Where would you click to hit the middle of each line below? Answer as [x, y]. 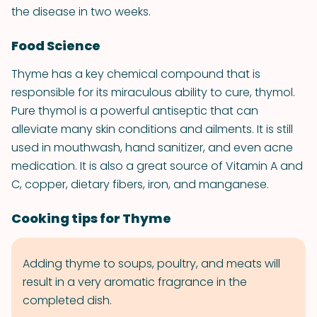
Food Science [56, 46]
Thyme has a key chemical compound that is [136, 74]
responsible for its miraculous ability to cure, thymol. [153, 92]
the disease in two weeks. [81, 12]
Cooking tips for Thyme [91, 218]
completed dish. [67, 300]
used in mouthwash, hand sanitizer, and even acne [152, 148]
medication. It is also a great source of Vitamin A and [157, 166]
